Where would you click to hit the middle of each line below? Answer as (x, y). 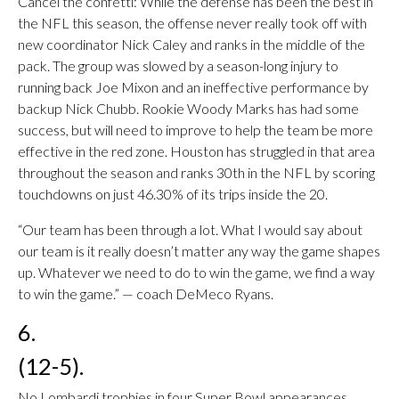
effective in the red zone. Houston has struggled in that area (196, 151)
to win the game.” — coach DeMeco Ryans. (146, 293)
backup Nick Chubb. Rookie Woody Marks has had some (188, 108)
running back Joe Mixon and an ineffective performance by (193, 87)
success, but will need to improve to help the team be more (195, 130)
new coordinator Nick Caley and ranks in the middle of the (191, 44)
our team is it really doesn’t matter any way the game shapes (199, 251)
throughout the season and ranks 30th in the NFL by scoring (196, 172)
